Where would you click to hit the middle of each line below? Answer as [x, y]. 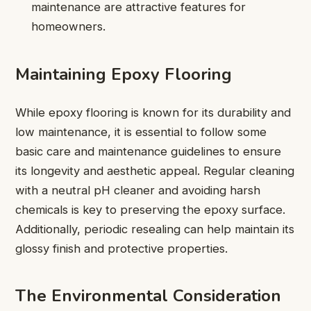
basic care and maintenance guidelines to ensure [148, 151]
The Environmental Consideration [148, 296]
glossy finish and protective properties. [121, 248]
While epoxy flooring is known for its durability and [153, 112]
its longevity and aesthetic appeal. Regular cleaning [155, 170]
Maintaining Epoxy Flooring [124, 74]
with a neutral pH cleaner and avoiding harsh [138, 190]
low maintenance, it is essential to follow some [141, 132]
